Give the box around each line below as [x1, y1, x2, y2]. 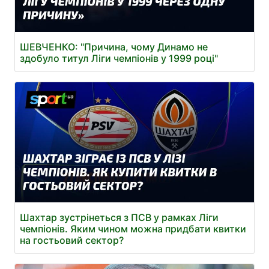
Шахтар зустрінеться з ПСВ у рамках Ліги [20, 211, 219, 223]
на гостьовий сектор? [20, 234, 124, 246]
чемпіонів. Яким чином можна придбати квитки [20, 222, 246, 235]
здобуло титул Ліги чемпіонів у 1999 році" [20, 52, 218, 64]
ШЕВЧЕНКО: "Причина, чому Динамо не [20, 40, 208, 53]
